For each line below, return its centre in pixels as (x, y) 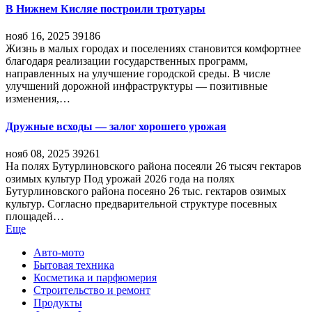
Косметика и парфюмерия (95, 278)
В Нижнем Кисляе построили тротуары (106, 9)
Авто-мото (59, 253)
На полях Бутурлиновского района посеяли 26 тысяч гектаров (154, 166)
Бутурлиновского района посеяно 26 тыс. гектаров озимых (146, 191)
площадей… (35, 216)
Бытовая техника (74, 265)
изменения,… (38, 99)
